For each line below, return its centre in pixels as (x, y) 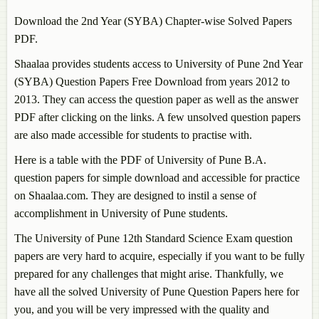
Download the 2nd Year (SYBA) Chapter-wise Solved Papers (153, 21)
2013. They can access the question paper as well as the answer (156, 100)
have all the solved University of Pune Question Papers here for (157, 292)
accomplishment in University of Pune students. (121, 214)
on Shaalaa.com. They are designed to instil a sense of (135, 196)
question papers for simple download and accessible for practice (157, 178)
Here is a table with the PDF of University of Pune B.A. (140, 160)
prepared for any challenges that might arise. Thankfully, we (149, 274)
